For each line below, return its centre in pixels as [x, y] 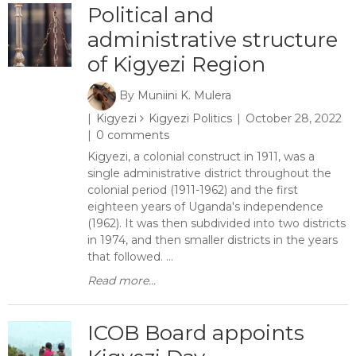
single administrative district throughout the [209, 173]
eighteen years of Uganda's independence [205, 207]
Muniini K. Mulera [184, 95]
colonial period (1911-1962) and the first [193, 190]
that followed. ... [130, 257]
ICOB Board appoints [196, 333]
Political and [151, 15]
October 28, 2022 [294, 118]
